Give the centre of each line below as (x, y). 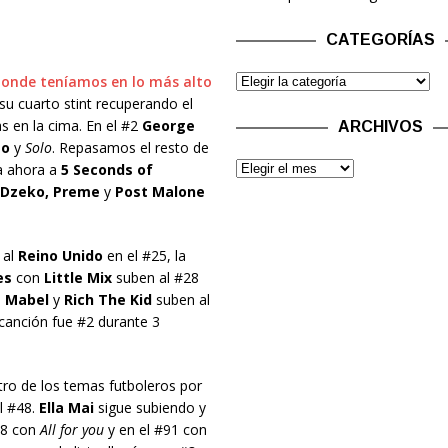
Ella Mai (66, 408)
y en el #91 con (155, 430)
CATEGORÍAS (381, 39)
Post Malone (159, 192)
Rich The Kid (107, 300)
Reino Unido (60, 256)
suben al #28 (155, 278)
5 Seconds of (106, 170)
